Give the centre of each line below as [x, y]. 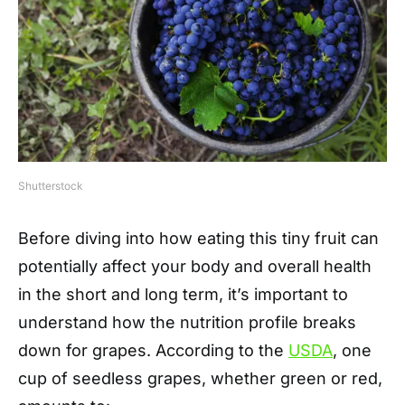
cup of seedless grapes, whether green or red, [200, 378]
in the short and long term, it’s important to [183, 294]
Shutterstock [51, 186]
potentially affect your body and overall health [195, 266]
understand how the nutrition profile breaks [187, 322]
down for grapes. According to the [153, 350]
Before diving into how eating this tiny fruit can [198, 238]
